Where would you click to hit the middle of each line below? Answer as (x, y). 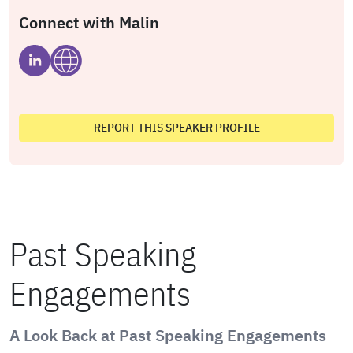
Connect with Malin (89, 22)
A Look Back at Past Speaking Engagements (168, 335)
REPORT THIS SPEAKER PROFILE (176, 128)
